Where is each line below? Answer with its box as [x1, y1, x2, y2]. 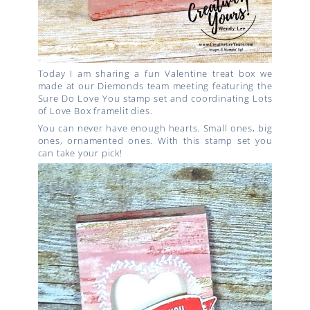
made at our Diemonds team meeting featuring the [37, 80, 273, 93]
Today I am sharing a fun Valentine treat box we [37, 67, 273, 80]
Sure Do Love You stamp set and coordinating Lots [37, 92, 273, 105]
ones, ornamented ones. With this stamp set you [37, 134, 273, 147]
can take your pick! [37, 146, 125, 159]
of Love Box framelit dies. [37, 104, 153, 118]
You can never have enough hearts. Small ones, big [37, 121, 273, 134]
